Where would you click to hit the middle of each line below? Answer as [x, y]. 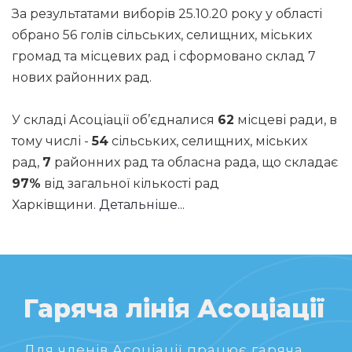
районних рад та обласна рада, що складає [194, 162]
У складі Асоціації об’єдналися [115, 120]
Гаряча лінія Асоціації [174, 308]
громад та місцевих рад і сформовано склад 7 [164, 56]
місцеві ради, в [286, 120]
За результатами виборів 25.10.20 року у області [167, 14]
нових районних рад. [82, 77]
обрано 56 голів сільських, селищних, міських [162, 35]
